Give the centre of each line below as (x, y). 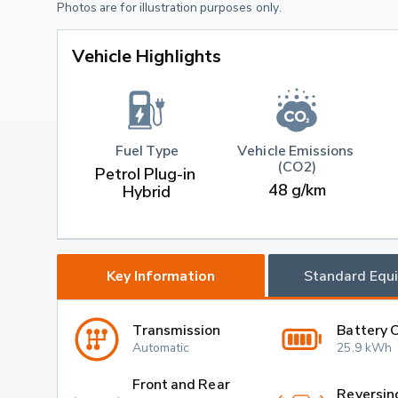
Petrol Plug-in (147, 174)
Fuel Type (147, 151)
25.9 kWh (364, 346)
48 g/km (297, 190)
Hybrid (147, 192)
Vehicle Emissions (297, 151)
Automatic (161, 346)
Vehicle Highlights (147, 56)
